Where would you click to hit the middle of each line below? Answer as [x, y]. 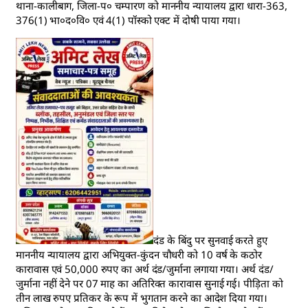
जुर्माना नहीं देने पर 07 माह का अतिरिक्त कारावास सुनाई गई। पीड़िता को [150, 283]
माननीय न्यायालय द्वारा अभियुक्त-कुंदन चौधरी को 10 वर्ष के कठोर [139, 254]
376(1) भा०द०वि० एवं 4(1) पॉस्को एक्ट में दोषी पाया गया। [128, 20]
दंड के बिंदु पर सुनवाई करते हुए [210, 240]
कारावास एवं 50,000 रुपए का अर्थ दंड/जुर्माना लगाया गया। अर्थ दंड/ [145, 269]
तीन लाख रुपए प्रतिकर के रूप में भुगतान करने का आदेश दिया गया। [142, 298]
